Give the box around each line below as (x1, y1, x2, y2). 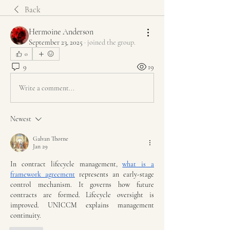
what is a (122, 160, 155, 168)
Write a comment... (19, 83, 74, 92)
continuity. (10, 211, 41, 220)
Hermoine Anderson (29, 27, 93, 37)
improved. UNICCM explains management (10, 201, 154, 209)
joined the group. (87, 38, 136, 47)
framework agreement (10, 170, 75, 179)
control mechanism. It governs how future (10, 180, 154, 189)
